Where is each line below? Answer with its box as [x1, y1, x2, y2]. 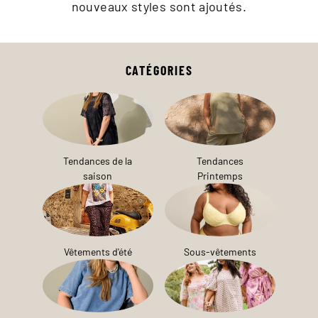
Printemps [197, 169, 243, 182]
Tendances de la [63, 154, 133, 168]
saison [83, 169, 113, 182]
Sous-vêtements [184, 245, 257, 258]
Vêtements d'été [63, 245, 132, 258]
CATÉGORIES [125, 62, 193, 78]
